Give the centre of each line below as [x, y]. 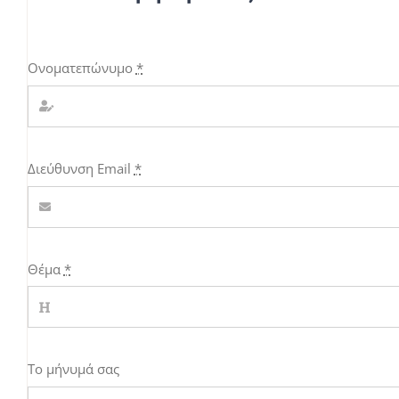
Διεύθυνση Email [81, 168]
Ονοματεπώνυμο [81, 68]
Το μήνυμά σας [73, 369]
